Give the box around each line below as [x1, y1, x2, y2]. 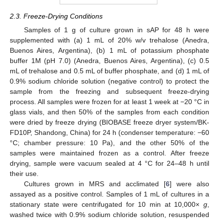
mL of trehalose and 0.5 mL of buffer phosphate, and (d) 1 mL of [10, 67, 209, 75]
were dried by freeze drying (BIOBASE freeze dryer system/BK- [10, 118, 209, 127]
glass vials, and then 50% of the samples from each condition [10, 108, 209, 116]
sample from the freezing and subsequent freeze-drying [10, 88, 209, 96]
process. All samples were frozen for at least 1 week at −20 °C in [10, 98, 209, 106]
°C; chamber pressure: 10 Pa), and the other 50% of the [10, 139, 209, 147]
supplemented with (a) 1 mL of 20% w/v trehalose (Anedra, [10, 36, 209, 44]
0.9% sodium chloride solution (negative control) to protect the [10, 77, 209, 86]
